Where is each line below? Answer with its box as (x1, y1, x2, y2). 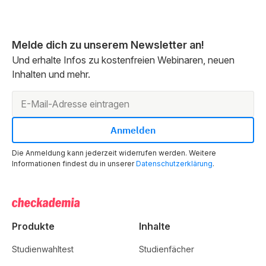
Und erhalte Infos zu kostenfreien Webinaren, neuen (12, 54, 235, 66)
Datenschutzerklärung (136, 159, 213, 168)
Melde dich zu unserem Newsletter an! (12, 39, 204, 51)
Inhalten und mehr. (12, 68, 90, 80)
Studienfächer (139, 244, 194, 254)
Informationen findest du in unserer (12, 159, 136, 168)
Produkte (12, 220, 55, 232)
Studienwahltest (12, 244, 74, 254)
